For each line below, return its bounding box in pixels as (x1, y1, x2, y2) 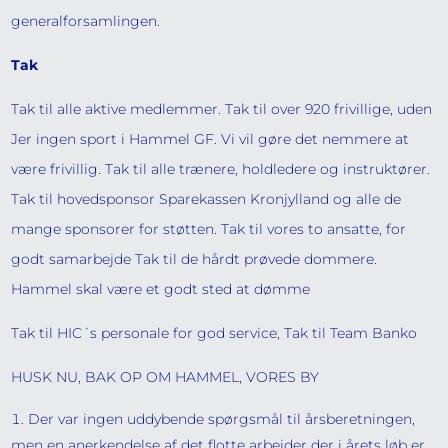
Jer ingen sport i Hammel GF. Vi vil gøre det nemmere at (11, 130, 410, 148)
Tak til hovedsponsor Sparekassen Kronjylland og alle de (11, 190, 402, 208)
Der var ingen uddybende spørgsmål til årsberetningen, (28, 410, 416, 428)
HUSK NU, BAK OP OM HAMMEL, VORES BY (11, 368, 320, 386)
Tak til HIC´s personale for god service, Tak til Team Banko (11, 324, 418, 342)
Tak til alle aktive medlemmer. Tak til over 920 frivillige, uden (11, 100, 433, 118)
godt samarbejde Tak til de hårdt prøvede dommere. (11, 250, 378, 268)
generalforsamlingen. (11, 12, 161, 30)
